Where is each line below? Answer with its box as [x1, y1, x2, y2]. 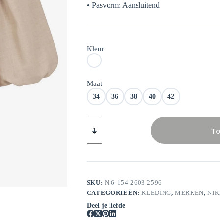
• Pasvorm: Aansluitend [86, 1, 160, 10]
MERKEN [175, 189, 204, 197]
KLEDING [141, 189, 171, 197]
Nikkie [86, 116, 107, 125]
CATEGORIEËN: [86, 189, 142, 197]
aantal [86, 141, 105, 150]
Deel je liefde [86, 202, 125, 210]
